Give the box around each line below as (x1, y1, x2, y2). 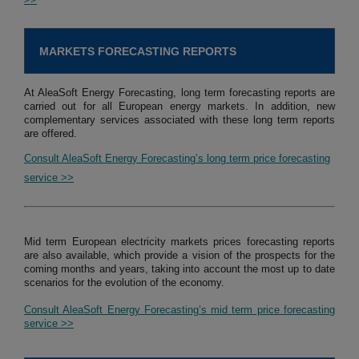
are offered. (24, 127, 77, 140)
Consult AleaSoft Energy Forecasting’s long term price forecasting (24, 152, 330, 165)
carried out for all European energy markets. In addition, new (24, 100, 335, 113)
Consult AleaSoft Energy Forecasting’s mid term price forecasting (24, 304, 335, 317)
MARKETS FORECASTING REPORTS (39, 45, 236, 58)
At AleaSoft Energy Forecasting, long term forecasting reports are (24, 87, 335, 99)
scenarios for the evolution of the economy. (24, 276, 224, 289)
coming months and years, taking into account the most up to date (24, 263, 335, 276)
